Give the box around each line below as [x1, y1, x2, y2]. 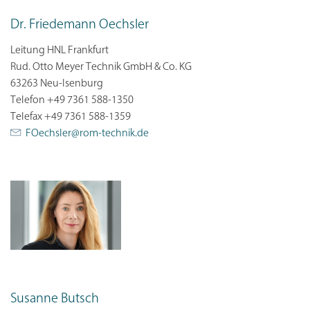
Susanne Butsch [10, 291, 99, 306]
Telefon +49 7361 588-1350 [10, 94, 134, 106]
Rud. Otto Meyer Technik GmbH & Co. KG [10, 61, 192, 73]
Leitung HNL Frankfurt [10, 44, 109, 56]
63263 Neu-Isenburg [10, 77, 103, 89]
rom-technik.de [80, 127, 149, 139]
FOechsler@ [26, 127, 80, 139]
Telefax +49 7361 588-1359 [10, 111, 131, 122]
